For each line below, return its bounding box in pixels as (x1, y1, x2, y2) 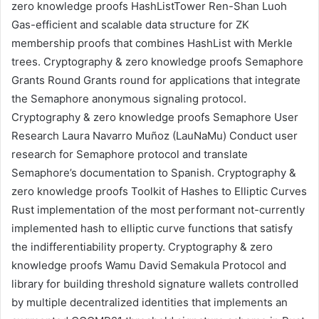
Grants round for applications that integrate (80, 73, 300, 88)
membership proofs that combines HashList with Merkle (11, 36, 293, 51)
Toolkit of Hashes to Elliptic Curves (128, 184, 307, 199)
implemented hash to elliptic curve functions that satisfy (11, 221, 293, 236)
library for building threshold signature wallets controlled (11, 277, 298, 291)
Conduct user (226, 129, 298, 143)
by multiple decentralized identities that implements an (11, 296, 288, 310)
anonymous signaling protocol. (89, 92, 246, 106)
